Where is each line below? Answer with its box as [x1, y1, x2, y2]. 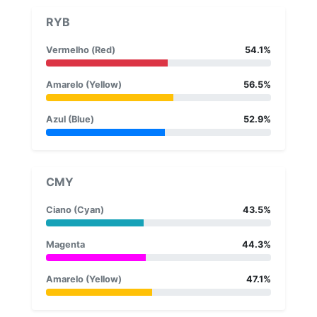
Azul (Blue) [46, 113, 94, 125]
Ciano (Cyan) [46, 204, 104, 215]
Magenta [46, 238, 85, 250]
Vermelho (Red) [46, 44, 115, 55]
